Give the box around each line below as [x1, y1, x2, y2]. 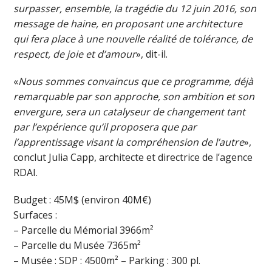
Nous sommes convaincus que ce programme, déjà [18, 74, 254, 88]
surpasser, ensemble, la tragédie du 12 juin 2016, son [13, 1, 257, 15]
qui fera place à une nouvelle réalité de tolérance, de [13, 32, 253, 46]
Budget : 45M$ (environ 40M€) [13, 192, 152, 206]
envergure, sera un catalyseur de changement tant [13, 104, 246, 118]
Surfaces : [13, 208, 58, 222]
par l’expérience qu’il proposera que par [13, 120, 197, 134]
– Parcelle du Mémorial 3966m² [13, 223, 154, 237]
